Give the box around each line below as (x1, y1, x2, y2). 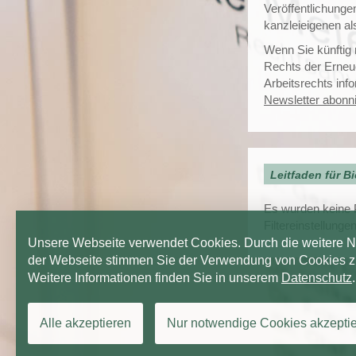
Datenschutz (281, 271, 352, 284)
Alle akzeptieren (40, 316, 131, 330)
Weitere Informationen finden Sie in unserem (28, 271, 281, 284)
